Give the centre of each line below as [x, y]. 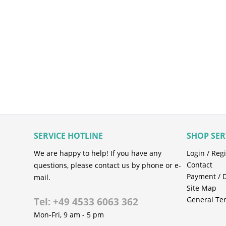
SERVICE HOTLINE [69, 136]
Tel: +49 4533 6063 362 [86, 202]
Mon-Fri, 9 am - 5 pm [69, 215]
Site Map [201, 188]
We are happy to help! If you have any [98, 153]
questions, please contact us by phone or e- [108, 165]
